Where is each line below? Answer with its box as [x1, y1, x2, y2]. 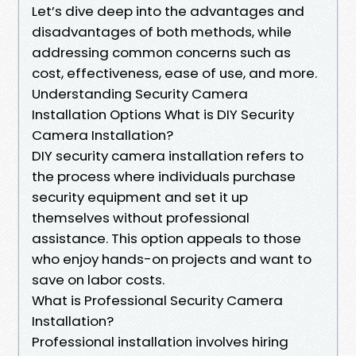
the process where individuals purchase [32, 166, 296, 186]
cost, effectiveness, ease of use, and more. [32, 63, 317, 83]
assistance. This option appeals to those [32, 228, 301, 248]
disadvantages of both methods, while [32, 21, 292, 41]
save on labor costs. [32, 269, 164, 289]
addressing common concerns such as [32, 42, 291, 62]
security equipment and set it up [32, 187, 248, 207]
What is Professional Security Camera [32, 290, 283, 310]
